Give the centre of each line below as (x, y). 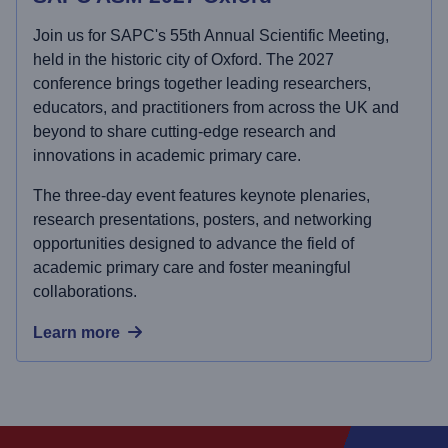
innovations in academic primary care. (167, 155)
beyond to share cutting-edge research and (184, 131)
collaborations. (85, 291)
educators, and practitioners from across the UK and (216, 107)
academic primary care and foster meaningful (192, 267)
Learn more (76, 332)
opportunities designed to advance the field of (193, 243)
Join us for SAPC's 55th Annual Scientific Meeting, (211, 35)
